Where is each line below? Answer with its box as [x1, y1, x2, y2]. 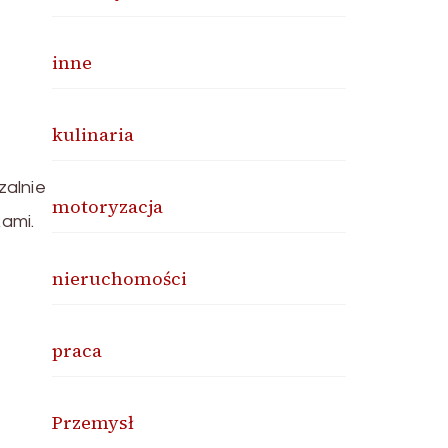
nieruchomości [52, 266, 188, 291]
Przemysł [52, 410, 135, 435]
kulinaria [52, 122, 135, 147]
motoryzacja [52, 194, 164, 219]
